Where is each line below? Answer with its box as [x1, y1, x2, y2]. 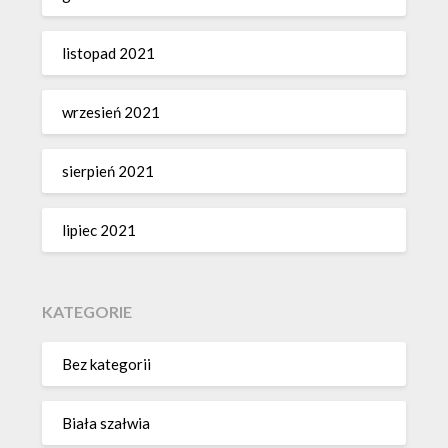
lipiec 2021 [62, 221, 137, 240]
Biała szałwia [62, 414, 151, 433]
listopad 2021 [62, 44, 156, 63]
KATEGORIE [42, 301, 133, 321]
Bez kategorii [62, 355, 152, 374]
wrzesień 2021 [62, 103, 161, 122]
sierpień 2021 [62, 162, 155, 181]
